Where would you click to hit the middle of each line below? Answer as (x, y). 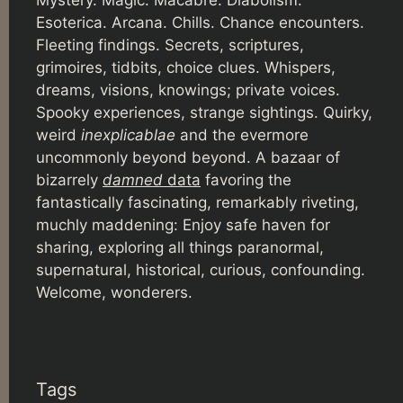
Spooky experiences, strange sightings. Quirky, (204, 113)
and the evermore (242, 135)
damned (133, 180)
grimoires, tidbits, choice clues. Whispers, (186, 68)
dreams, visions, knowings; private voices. (188, 90)
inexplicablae (128, 135)
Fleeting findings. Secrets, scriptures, (170, 45)
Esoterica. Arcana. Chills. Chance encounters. (200, 23)
